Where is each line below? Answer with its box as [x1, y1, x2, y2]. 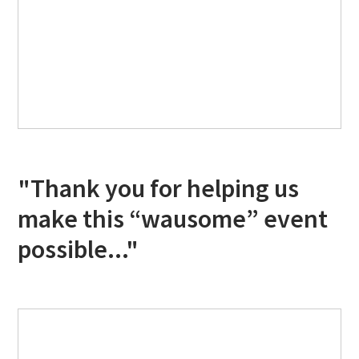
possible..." [18, 233, 139, 266]
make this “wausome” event [18, 203, 329, 236]
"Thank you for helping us [18, 172, 300, 205]
